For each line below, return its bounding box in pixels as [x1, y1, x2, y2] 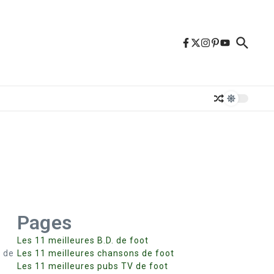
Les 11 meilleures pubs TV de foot [17, 261, 168, 271]
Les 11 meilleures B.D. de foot [17, 235, 149, 245]
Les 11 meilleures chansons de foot [17, 248, 174, 258]
